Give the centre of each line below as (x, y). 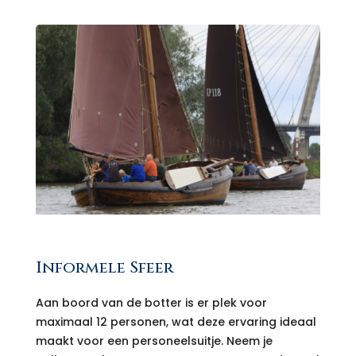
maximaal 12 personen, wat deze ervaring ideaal (176, 321)
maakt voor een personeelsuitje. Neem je (154, 341)
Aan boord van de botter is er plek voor (151, 302)
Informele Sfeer (104, 267)
